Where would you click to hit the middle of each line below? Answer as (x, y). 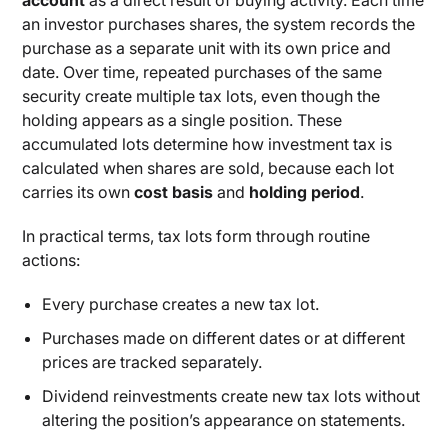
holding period (305, 192)
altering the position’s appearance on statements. (224, 420)
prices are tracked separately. (152, 362)
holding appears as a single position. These (182, 120)
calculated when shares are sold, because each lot (208, 168)
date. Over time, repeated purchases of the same (202, 72)
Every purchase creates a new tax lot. (181, 304)
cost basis (174, 192)
